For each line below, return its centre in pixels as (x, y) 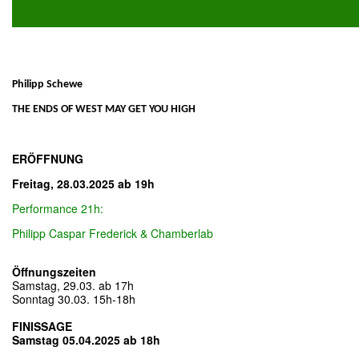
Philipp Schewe (47, 84)
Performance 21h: (58, 208)
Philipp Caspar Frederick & (81, 233)
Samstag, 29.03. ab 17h (73, 285)
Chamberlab (182, 233)
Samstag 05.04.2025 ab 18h (86, 339)
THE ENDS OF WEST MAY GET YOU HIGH (104, 109)
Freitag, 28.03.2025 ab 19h (83, 183)
